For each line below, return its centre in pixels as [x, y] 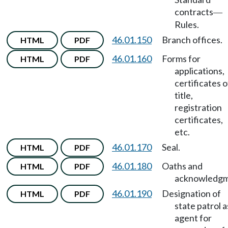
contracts [194, 12]
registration [198, 107]
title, [184, 95]
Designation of [191, 193]
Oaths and [182, 166]
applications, [199, 71]
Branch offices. [192, 40]
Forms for [181, 59]
